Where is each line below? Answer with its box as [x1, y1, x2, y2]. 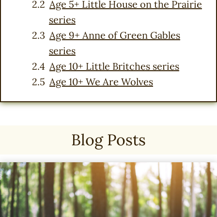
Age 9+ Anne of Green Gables [49, 29, 180, 42]
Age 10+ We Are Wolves [49, 76, 153, 88]
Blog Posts [71, 130, 146, 150]
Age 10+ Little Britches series [49, 60, 179, 73]
